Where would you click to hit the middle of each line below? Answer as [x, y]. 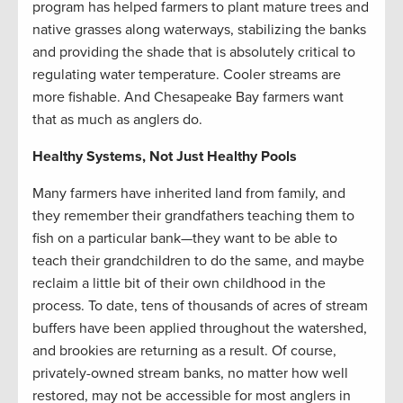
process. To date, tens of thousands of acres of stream [200, 305]
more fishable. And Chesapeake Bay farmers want [188, 97]
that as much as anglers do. [117, 119]
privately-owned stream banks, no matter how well [190, 373]
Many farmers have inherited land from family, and [189, 193]
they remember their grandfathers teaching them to [193, 215]
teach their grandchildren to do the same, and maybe [198, 260]
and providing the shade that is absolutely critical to [194, 52]
